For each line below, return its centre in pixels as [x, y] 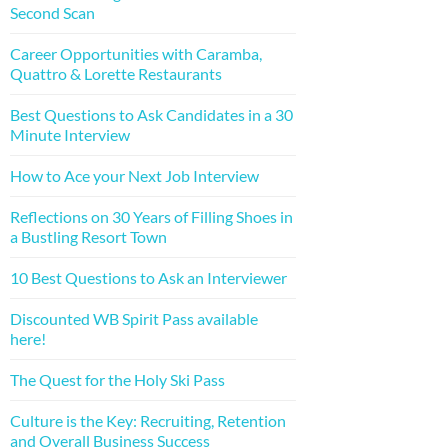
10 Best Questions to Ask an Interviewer [148, 277]
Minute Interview [70, 134]
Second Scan [52, 12]
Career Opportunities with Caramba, [136, 53]
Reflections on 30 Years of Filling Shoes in [151, 216]
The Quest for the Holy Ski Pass [117, 379]
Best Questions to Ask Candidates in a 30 [151, 114]
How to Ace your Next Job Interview [134, 175]
